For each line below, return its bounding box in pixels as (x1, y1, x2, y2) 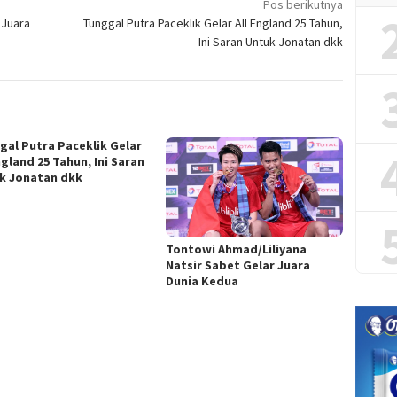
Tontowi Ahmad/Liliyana (166, 241, 307, 258)
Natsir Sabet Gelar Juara (166, 257, 311, 274)
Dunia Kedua (166, 273, 239, 290)
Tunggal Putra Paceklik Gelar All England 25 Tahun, (83, 14, 344, 31)
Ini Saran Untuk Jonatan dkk (198, 33, 344, 50)
